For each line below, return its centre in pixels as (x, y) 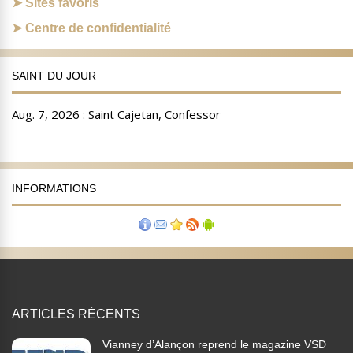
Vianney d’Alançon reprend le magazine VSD (214, 345)
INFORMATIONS (54, 189)
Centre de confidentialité (98, 28)
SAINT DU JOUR (54, 76)
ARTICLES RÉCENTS (76, 314)
